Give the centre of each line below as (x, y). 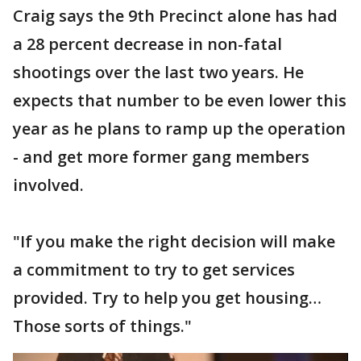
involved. (48, 185)
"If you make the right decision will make (174, 241)
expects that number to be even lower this (180, 100)
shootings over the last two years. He (158, 72)
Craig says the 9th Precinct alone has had (175, 15)
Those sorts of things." (102, 326)
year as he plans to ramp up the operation (179, 128)
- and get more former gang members (161, 156)
